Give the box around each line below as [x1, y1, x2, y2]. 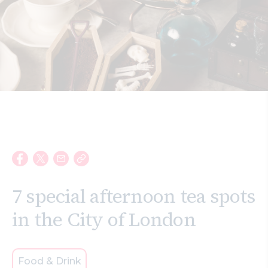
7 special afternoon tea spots [12, 183, 255, 209]
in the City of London [12, 206, 196, 233]
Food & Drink [17, 255, 81, 267]
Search [13, 10, 46, 22]
